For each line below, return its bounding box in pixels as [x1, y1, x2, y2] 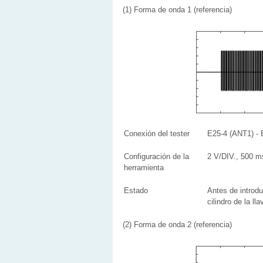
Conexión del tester [124, 129, 190, 138]
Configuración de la [124, 152, 189, 161]
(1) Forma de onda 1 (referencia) [123, 5, 232, 14]
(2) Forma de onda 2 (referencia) [123, 220, 232, 229]
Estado [124, 186, 148, 195]
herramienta [124, 163, 164, 172]
